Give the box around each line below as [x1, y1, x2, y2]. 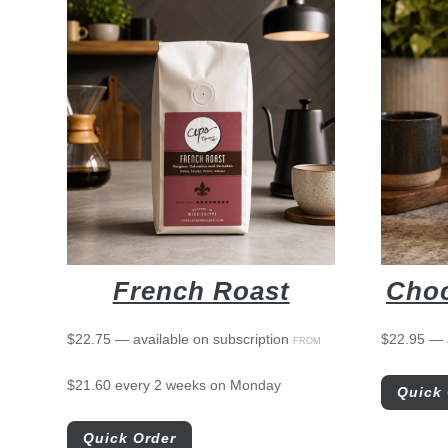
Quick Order [83, 429, 177, 446]
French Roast [112, 275, 290, 306]
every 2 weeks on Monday [115, 376, 282, 393]
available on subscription [129, 330, 294, 347]
